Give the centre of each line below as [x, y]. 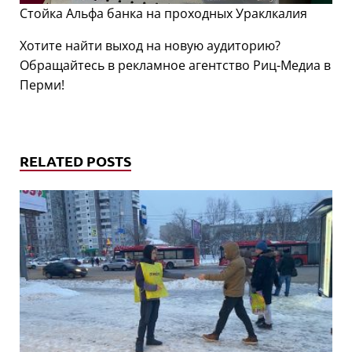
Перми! [42, 85]
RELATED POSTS [75, 161]
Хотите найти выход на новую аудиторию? [150, 46]
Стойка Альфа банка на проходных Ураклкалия [163, 14]
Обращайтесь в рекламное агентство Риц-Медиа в [175, 66]
